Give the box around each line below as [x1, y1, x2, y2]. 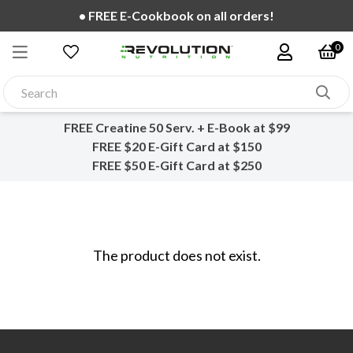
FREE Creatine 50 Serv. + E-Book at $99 [63, 120, 290, 136]
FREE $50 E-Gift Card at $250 [91, 158, 262, 173]
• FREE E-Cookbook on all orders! [79, 8, 274, 23]
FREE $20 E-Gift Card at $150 [91, 139, 262, 154]
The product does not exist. [92, 247, 261, 265]
